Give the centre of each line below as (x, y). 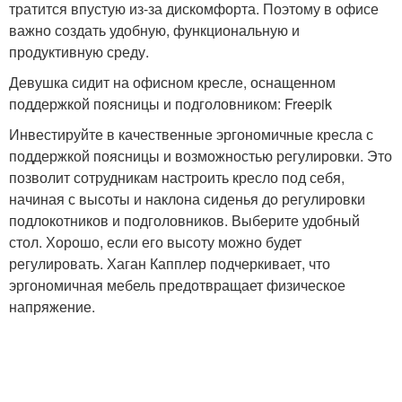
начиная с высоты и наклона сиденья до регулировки (187, 199)
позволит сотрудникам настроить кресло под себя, (177, 177)
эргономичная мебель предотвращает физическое (177, 285)
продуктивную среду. (79, 52)
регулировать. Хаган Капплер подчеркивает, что (170, 263)
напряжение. (52, 306)
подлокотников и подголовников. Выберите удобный (184, 220)
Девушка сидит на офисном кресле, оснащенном (172, 82)
